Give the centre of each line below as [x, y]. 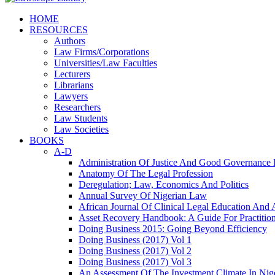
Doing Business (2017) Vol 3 [135, 262]
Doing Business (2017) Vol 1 [135, 240]
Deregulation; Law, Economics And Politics [164, 184]
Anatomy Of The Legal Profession [146, 173]
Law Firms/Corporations [102, 52]
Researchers [77, 107]
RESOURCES [59, 30]
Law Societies [81, 129]
